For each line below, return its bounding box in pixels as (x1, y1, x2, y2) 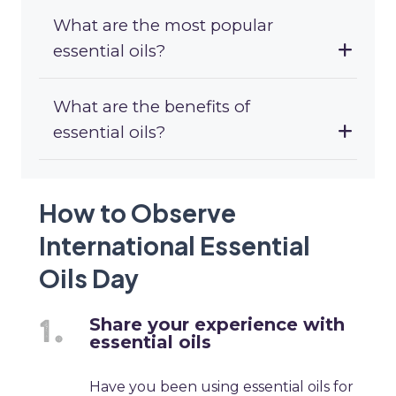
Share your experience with (89, 314, 346, 336)
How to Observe (39, 197, 236, 229)
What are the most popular (53, 15, 273, 36)
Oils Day (39, 263, 139, 294)
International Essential (39, 230, 310, 262)
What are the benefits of (53, 96, 250, 118)
